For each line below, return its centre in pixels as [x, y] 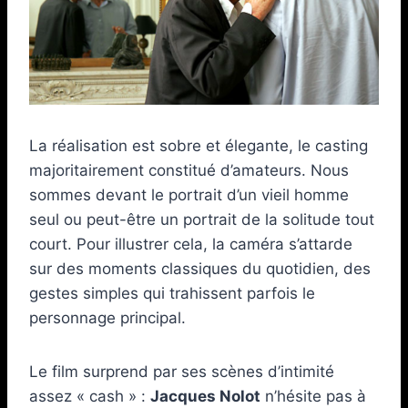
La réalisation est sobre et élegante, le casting [199, 145]
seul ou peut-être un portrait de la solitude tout [202, 219]
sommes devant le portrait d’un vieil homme [189, 194]
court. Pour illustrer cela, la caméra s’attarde [191, 244]
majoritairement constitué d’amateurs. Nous [189, 170]
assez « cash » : [90, 396]
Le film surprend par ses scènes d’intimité [182, 371]
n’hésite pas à [313, 396]
